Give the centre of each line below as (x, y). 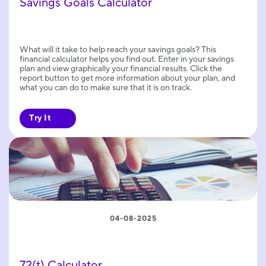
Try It (40, 118)
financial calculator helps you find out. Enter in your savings (127, 59)
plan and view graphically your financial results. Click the (121, 69)
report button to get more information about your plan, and (127, 78)
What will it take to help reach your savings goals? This (118, 50)
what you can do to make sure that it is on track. (106, 88)
